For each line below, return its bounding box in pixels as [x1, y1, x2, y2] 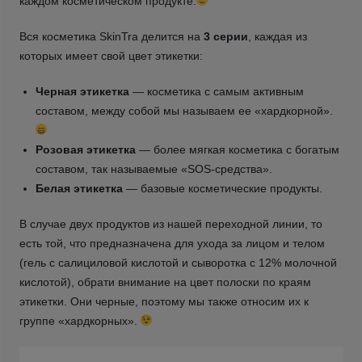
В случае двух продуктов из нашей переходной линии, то [19, 217, 322, 230]
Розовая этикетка [35, 142, 136, 156]
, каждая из [247, 29, 307, 43]
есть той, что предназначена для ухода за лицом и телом [19, 236, 325, 250]
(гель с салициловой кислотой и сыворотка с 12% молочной [19, 255, 337, 269]
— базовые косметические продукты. [122, 181, 322, 195]
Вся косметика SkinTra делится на [19, 29, 204, 43]
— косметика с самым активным [128, 84, 304, 98]
